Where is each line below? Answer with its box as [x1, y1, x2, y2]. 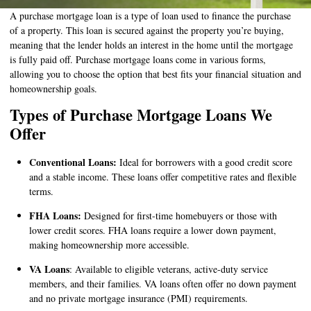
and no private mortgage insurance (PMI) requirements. [29, 291, 248, 305]
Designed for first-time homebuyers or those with [84, 208, 277, 222]
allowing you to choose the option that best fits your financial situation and [10, 67, 301, 81]
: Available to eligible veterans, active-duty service [69, 262, 268, 276]
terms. [29, 184, 53, 198]
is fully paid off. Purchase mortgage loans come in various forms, [10, 53, 266, 66]
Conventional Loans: [29, 154, 117, 169]
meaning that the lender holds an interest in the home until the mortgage [10, 38, 293, 51]
